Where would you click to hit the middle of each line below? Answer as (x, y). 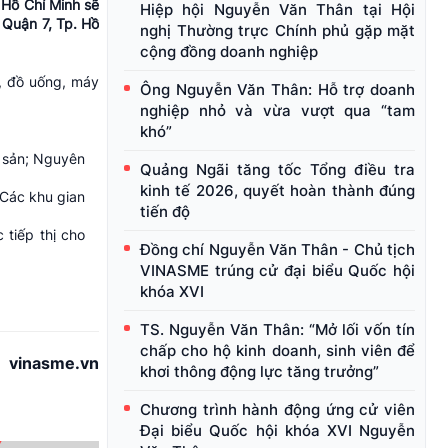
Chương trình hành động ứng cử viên (277, 410)
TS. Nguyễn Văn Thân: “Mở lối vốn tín (277, 330)
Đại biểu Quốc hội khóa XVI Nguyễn (277, 431)
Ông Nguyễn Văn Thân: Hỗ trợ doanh (277, 90)
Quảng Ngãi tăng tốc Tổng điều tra (277, 170)
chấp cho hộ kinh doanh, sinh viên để (277, 351)
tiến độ (165, 212)
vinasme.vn (54, 363)
